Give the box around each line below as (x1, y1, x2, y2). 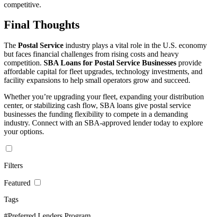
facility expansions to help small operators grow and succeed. (4, 76, 190, 85)
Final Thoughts (4, 18, 79, 31)
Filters (4, 161, 23, 170)
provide (176, 59, 201, 67)
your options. (4, 127, 44, 136)
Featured (4, 179, 31, 187)
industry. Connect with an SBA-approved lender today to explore (4, 119, 203, 127)
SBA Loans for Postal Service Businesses (44, 59, 176, 67)
